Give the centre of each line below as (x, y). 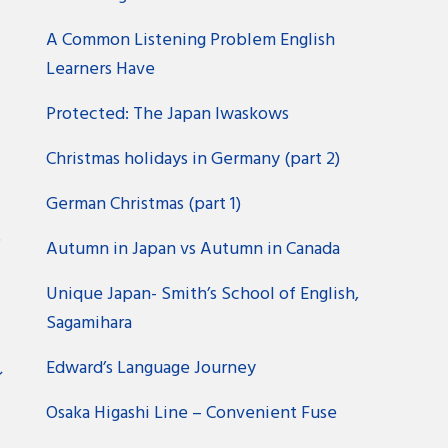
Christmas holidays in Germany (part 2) (193, 159)
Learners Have (101, 69)
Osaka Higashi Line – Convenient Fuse (192, 413)
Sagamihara (89, 323)
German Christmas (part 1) (144, 204)
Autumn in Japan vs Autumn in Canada (193, 249)
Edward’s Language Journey (151, 368)
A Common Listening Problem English (191, 40)
